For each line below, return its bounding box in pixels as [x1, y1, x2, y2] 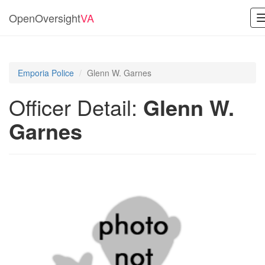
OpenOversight [9, 10, 80, 25]
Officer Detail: [9, 92, 143, 122]
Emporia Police [18, 67, 74, 79]
